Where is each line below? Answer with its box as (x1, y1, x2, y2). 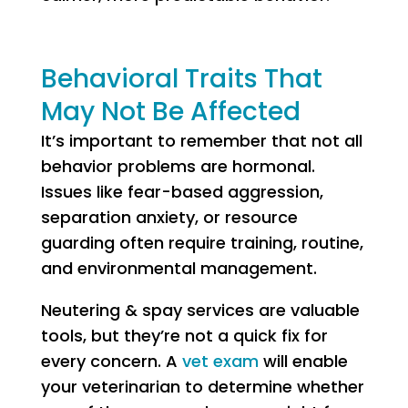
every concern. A (40, 350, 182, 372)
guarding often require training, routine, (40, 231, 363, 254)
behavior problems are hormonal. (40, 155, 315, 178)
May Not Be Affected (40, 94, 301, 129)
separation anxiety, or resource (40, 206, 298, 229)
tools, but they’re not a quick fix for (40, 324, 328, 347)
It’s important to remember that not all (40, 129, 362, 152)
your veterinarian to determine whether (40, 375, 364, 398)
